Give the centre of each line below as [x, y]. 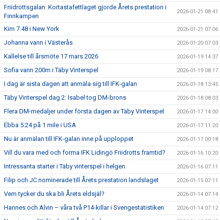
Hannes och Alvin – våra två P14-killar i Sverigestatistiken [84, 207]
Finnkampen [21, 16]
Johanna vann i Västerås [38, 42]
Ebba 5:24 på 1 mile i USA [40, 125]
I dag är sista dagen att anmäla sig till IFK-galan [70, 83]
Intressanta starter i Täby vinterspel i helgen [65, 166]
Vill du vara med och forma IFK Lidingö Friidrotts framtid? [85, 152]
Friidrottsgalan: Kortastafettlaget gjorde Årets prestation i [85, 7]
